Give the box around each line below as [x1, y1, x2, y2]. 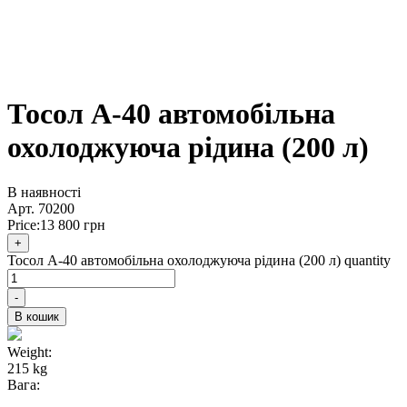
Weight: [7, 343, 52, 360]
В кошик [15, 309, 59, 323]
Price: [7, 216, 40, 233]
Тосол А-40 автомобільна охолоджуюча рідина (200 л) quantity [7, 252, 391, 268]
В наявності [7, 184, 81, 200]
